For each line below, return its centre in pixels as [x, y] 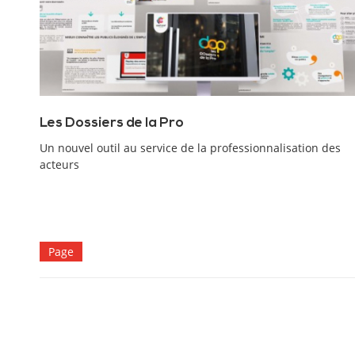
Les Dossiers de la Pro [112, 123]
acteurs [59, 164]
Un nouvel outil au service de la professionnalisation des [190, 147]
